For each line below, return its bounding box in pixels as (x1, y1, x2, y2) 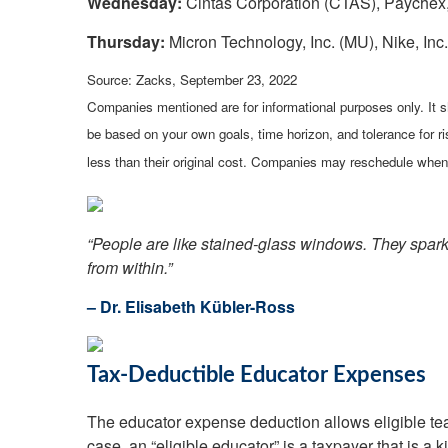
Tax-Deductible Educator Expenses (87, 364, 426, 386)
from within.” (87, 256, 172, 279)
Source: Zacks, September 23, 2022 (87, 69, 297, 89)
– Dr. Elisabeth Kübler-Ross (87, 295, 295, 318)
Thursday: (87, 30, 165, 54)
